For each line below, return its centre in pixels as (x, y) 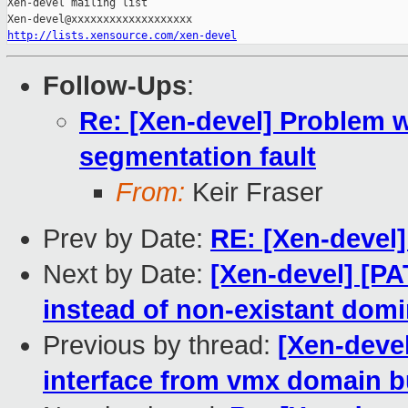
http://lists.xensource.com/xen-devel (122, 36)
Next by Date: (127, 275)
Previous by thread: (160, 346)
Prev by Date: (127, 239)
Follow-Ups (115, 86)
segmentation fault (198, 157)
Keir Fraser (254, 193)
